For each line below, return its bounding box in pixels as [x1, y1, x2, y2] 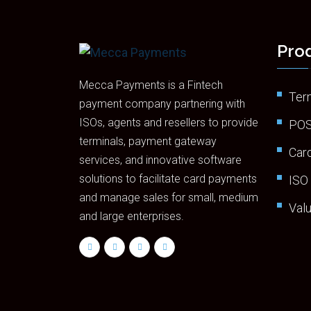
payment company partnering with [79, 96, 245, 110]
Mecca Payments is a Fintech [79, 78, 223, 92]
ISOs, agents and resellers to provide [79, 115, 258, 129]
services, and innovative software [79, 153, 242, 167]
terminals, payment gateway [79, 134, 217, 148]
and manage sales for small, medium [79, 190, 258, 204]
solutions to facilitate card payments [79, 171, 257, 185]
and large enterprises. [79, 209, 184, 223]
